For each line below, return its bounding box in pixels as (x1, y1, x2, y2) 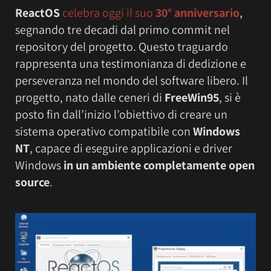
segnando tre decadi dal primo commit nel (15, 21, 230, 38)
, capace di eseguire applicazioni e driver (30, 140, 232, 156)
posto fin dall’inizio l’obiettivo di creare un (15, 106, 227, 122)
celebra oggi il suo (62, 4, 155, 21)
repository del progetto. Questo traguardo (15, 38, 228, 54)
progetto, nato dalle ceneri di (15, 89, 165, 105)
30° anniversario (155, 4, 240, 21)
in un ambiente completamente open (64, 157, 255, 173)
